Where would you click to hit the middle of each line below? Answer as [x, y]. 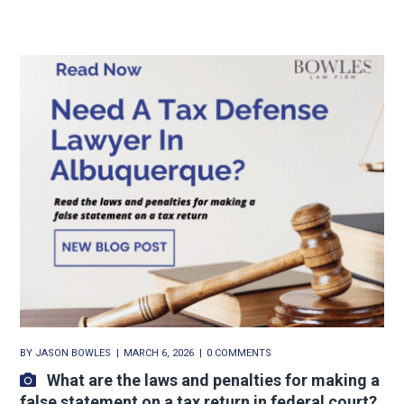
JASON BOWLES [73, 353]
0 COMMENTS [239, 353]
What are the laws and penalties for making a [214, 380]
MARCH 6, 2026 [159, 353]
